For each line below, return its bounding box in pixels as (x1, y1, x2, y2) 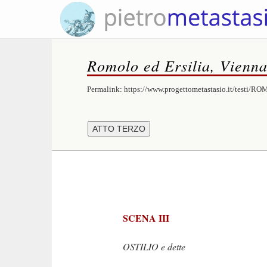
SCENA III (123, 211, 169, 225)
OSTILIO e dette (123, 240, 185, 253)
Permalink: (86, 85, 124, 94)
